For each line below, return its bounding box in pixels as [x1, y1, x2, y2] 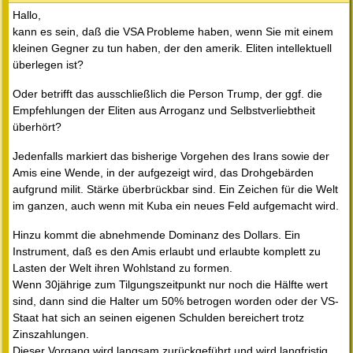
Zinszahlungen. [13, 328, 89, 341]
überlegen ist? [13, 58, 84, 72]
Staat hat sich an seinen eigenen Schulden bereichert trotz [13, 311, 304, 325]
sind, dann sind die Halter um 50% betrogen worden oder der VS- [13, 295, 339, 308]
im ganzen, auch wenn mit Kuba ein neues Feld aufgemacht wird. [13, 199, 339, 213]
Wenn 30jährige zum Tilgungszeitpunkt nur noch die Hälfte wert [13, 278, 328, 292]
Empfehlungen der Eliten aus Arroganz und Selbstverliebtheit [13, 104, 315, 117]
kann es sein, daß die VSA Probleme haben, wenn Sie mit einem [13, 25, 333, 39]
